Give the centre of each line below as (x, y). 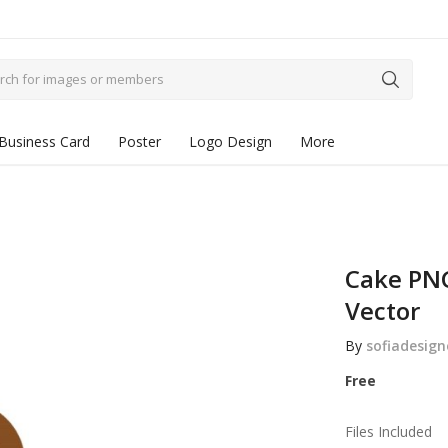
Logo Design (230, 141)
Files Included (388, 431)
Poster (139, 141)
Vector (382, 310)
